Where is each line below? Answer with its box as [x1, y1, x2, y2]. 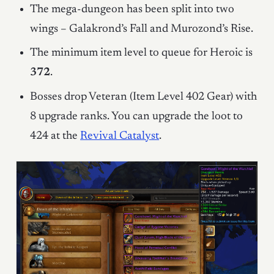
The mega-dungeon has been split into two [30, 3, 235, 15]
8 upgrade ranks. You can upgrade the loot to [30, 110, 243, 122]
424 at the [30, 130, 81, 142]
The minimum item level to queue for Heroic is [30, 47, 253, 59]
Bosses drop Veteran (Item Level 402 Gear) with [30, 91, 257, 103]
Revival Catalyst [80, 130, 160, 142]
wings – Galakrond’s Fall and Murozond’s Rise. [30, 23, 254, 35]
